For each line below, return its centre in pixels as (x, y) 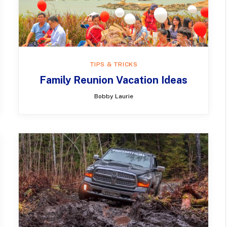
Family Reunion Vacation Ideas (113, 80)
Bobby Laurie (113, 96)
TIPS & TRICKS (113, 64)
